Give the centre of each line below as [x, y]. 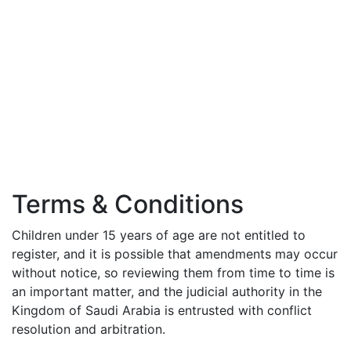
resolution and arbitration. [89, 329]
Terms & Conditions [128, 204]
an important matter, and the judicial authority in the [167, 291]
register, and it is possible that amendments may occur [175, 254]
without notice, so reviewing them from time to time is [173, 273]
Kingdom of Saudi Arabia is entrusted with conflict [162, 310]
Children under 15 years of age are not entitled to [159, 235]
